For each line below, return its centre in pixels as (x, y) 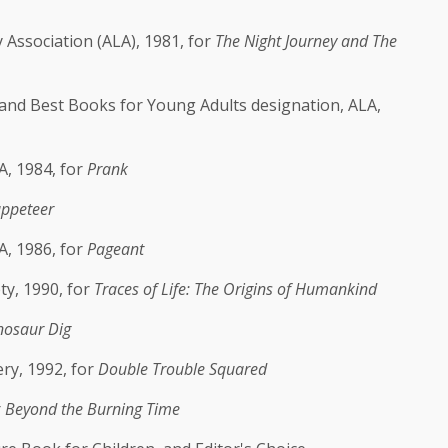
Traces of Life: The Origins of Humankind (237, 289)
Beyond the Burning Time (94, 409)
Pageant (115, 249)
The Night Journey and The (306, 41)
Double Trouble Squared (184, 369)
